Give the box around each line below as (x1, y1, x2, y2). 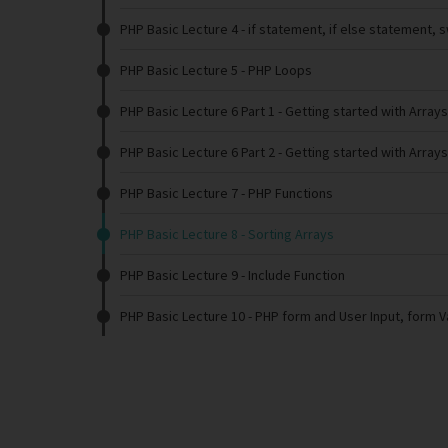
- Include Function (238, 266, 345, 284)
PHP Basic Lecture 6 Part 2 (120, 143, 275, 161)
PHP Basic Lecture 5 (120, 61, 238, 79)
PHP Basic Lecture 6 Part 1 (120, 102, 275, 120)
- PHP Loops (238, 61, 312, 79)
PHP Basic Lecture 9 (120, 266, 238, 284)
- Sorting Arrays (238, 225, 334, 243)
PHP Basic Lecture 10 (120, 307, 245, 325)
